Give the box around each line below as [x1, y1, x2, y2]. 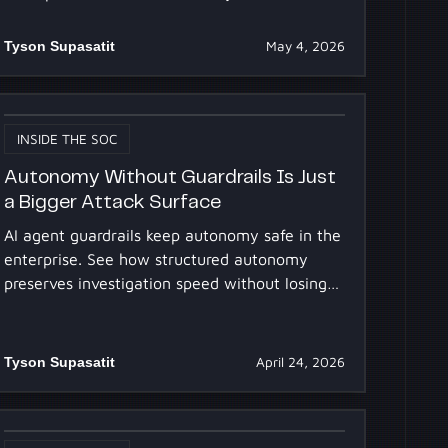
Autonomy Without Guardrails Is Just [4, 168, 337, 188]
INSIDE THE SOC [17, 130, 118, 147]
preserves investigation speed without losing [4, 273, 328, 292]
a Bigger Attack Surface [4, 193, 222, 213]
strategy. [4, 6, 70, 25]
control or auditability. [4, 297, 166, 316]
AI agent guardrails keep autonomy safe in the [4, 225, 342, 244]
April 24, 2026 [255, 353, 345, 370]
